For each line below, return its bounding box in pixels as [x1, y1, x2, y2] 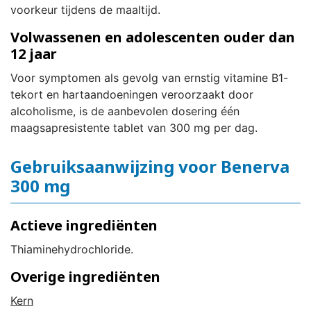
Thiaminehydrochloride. [10, 242, 133, 257]
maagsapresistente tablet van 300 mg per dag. [10, 121, 258, 135]
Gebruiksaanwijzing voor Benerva [10, 155, 289, 178]
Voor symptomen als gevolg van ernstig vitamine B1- [10, 71, 288, 85]
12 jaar [10, 44, 57, 64]
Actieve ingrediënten [10, 216, 158, 235]
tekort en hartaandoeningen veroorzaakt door [10, 87, 253, 102]
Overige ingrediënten [10, 267, 160, 287]
